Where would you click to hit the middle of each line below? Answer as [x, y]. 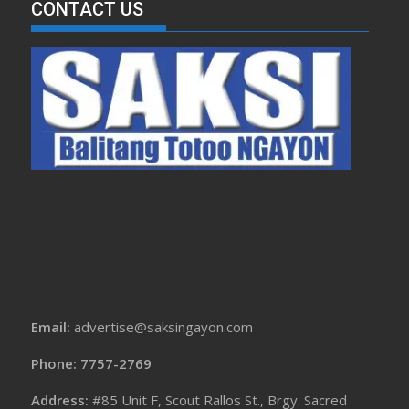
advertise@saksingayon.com [164, 327]
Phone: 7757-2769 [92, 363]
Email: [53, 327]
